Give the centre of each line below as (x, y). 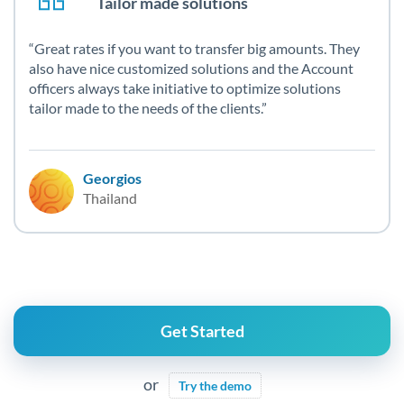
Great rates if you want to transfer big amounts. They (197, 49)
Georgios (112, 179)
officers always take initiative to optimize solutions (185, 88)
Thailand (110, 198)
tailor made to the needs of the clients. (145, 108)
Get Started (202, 331)
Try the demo (215, 386)
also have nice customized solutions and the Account (191, 69)
